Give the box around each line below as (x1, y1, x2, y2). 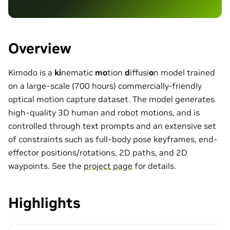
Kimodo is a (8, 67, 54, 78)
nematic (61, 67, 95, 78)
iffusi (130, 67, 149, 78)
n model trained (154, 67, 215, 78)
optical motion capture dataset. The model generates (8, 93, 215, 104)
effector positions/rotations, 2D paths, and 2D (8, 147, 187, 158)
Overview (8, 39, 71, 57)
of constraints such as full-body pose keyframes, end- (8, 133, 217, 144)
